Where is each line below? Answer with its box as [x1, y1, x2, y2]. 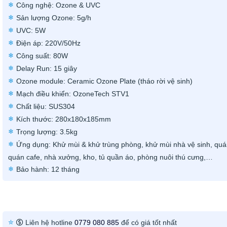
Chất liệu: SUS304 [16, 102, 75, 110]
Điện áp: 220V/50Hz [16, 39, 81, 47]
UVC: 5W [16, 26, 46, 34]
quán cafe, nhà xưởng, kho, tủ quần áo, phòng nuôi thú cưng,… [8, 153, 213, 161]
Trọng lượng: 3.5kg [16, 127, 78, 136]
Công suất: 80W [16, 51, 68, 60]
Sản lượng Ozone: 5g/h [16, 13, 91, 22]
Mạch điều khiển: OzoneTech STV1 [16, 89, 129, 98]
